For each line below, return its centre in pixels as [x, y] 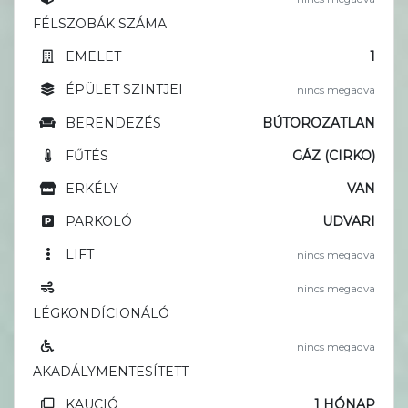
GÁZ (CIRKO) [334, 156]
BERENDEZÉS [113, 123]
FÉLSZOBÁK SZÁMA [100, 24]
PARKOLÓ [99, 222]
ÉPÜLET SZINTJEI [124, 90]
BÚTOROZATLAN [319, 123]
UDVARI [349, 222]
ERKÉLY [92, 189]
